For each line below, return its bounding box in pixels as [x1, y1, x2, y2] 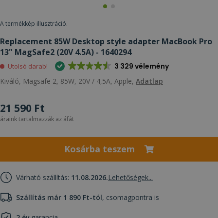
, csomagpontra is [102, 192, 159, 202]
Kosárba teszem [64, 143, 135, 155]
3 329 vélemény [114, 61, 169, 71]
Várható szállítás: [16, 172, 71, 182]
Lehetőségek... [108, 172, 153, 182]
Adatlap [136, 76, 163, 86]
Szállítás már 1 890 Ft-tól [16, 192, 102, 202]
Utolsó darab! [8, 62, 48, 71]
